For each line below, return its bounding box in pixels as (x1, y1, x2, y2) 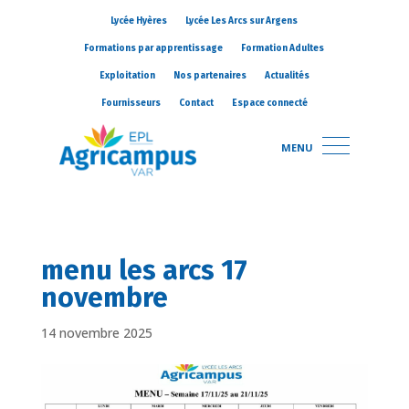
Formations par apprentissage (84, 43, 224, 54)
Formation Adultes (241, 43, 325, 54)
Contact (178, 98, 214, 109)
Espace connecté (231, 98, 308, 109)
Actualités (264, 70, 309, 81)
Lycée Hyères (110, 16, 168, 26)
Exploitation (99, 70, 155, 81)
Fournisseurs (100, 98, 161, 109)
